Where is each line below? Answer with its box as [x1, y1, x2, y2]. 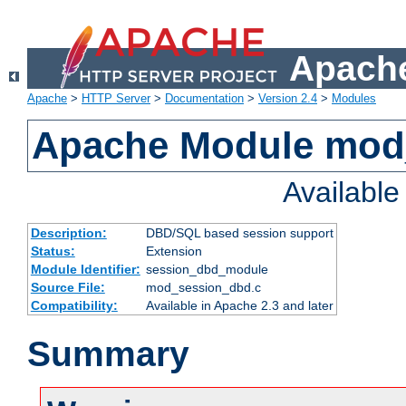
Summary [27, 334, 189, 374]
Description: [30, 226, 107, 241]
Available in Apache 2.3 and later [145, 298, 333, 314]
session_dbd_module [145, 262, 268, 277]
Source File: [30, 280, 105, 295]
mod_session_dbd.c [145, 280, 261, 295]
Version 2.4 [258, 92, 317, 106]
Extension [145, 244, 202, 259]
